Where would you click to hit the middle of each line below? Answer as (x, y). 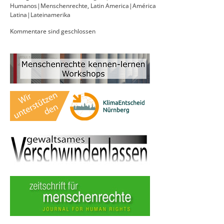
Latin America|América (123, 6)
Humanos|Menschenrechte (49, 6)
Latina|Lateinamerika (40, 15)
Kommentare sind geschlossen (53, 31)
